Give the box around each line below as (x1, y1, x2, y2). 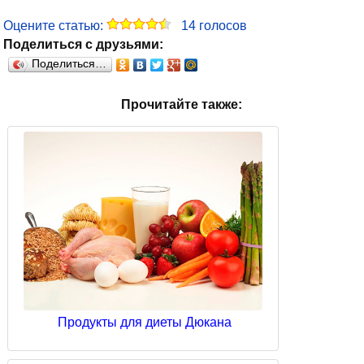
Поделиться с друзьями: (3, 37, 163, 52)
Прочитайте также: (121, 97, 242, 112)
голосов (196, 19, 247, 33)
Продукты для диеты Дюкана (58, 315, 232, 330)
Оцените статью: (3, 19, 106, 33)
